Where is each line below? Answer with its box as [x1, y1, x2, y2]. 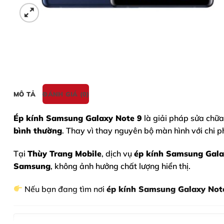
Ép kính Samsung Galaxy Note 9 [13, 112, 142, 123]
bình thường [13, 125, 62, 135]
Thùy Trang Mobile [27, 148, 101, 158]
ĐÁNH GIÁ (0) [42, 89, 89, 98]
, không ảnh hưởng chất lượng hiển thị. [50, 160, 190, 171]
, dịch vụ [101, 148, 134, 158]
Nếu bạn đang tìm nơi [22, 183, 107, 194]
